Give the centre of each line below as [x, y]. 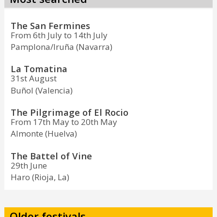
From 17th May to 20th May [64, 122]
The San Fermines [50, 25]
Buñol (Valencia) [41, 90]
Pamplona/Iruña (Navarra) [61, 46]
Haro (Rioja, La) [40, 177]
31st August [33, 78]
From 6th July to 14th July [59, 35]
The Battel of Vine [51, 155]
